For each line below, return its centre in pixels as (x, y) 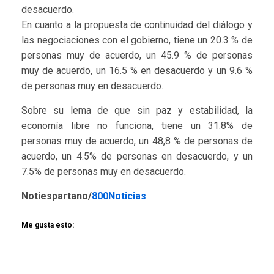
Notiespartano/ (57, 196)
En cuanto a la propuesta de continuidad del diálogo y (137, 24)
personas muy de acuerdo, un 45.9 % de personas (137, 55)
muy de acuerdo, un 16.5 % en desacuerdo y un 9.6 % (137, 70)
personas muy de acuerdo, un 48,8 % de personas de (137, 141)
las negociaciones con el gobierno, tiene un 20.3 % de (137, 40)
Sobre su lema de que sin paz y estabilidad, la (137, 110)
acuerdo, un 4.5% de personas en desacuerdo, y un (137, 156)
